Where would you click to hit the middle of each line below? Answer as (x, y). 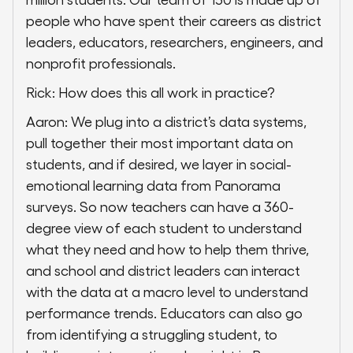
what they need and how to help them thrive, (167, 249)
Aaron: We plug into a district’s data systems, (166, 121)
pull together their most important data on (160, 143)
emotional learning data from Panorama (153, 185)
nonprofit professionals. (101, 63)
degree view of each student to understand (164, 228)
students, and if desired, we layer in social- (159, 164)
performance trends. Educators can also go (164, 313)
